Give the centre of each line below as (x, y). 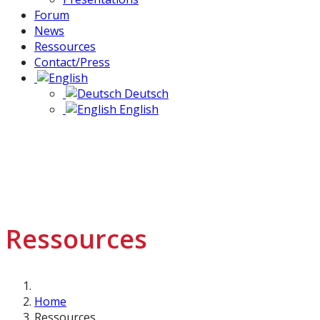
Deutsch (145, 94)
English (137, 109)
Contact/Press (72, 62)
